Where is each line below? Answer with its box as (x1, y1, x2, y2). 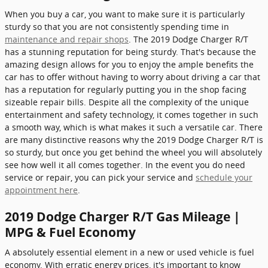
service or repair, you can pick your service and (5, 171, 196, 183)
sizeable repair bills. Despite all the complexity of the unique (5, 96, 249, 108)
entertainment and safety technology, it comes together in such (5, 108, 258, 120)
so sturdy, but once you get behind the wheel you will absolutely (5, 146, 262, 158)
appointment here (5, 184, 78, 196)
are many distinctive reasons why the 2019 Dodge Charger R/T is (5, 133, 263, 145)
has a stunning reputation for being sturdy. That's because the (5, 45, 256, 57)
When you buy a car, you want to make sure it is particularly (5, 8, 245, 20)
